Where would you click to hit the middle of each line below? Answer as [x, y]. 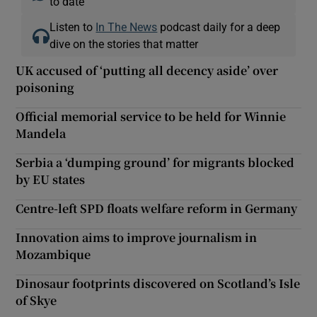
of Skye [36, 300]
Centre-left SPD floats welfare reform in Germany [157, 208]
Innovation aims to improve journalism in [137, 237]
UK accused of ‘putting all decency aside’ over [147, 70]
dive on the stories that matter [124, 44]
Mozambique [53, 254]
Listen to [73, 27]
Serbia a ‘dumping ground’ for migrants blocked [155, 162]
